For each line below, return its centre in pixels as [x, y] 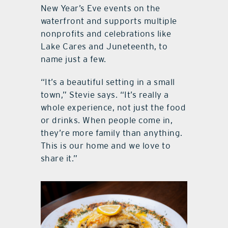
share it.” [59, 159]
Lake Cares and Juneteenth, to [104, 47]
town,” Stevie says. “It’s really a [105, 95]
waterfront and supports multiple [109, 21]
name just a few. [73, 59]
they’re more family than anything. [111, 133]
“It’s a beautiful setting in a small [108, 82]
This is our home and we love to [106, 146]
